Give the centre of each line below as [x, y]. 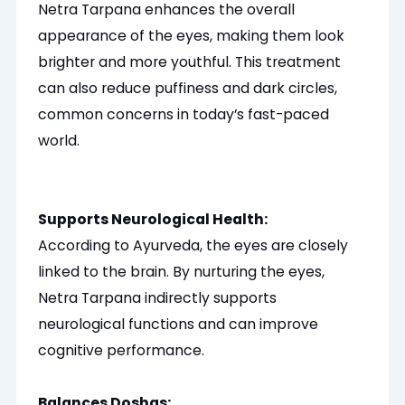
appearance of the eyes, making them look [192, 36]
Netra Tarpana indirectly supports [158, 298]
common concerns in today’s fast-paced [184, 115]
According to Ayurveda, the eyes [155, 246]
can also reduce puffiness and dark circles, [188, 89]
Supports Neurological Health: [153, 220]
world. [59, 141]
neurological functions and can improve [179, 325]
